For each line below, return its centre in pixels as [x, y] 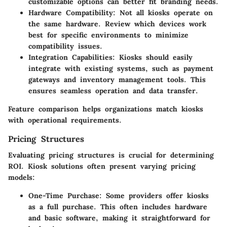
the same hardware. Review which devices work [117, 24]
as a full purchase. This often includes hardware [118, 207]
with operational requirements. [65, 120]
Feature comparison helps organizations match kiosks [106, 109]
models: [22, 178]
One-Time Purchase [64, 196]
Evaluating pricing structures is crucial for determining [111, 155]
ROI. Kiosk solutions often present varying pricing [102, 166]
